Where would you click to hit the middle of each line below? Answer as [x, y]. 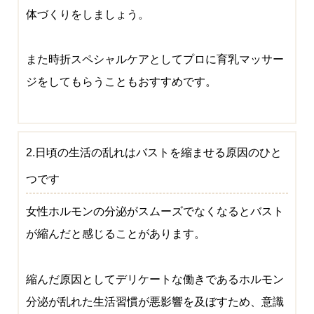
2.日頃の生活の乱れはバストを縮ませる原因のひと [153, 153]
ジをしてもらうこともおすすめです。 [121, 82]
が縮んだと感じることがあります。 [115, 234]
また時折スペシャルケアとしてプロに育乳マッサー [155, 60]
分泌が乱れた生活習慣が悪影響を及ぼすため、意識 [155, 301]
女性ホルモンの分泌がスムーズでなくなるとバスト [155, 212]
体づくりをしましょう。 [87, 14]
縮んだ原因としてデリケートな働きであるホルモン [155, 279]
